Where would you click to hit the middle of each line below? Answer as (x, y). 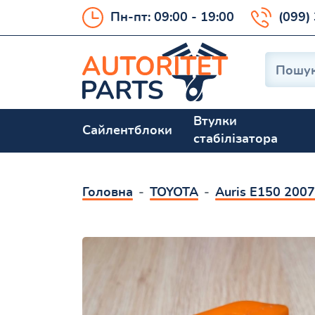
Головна (108, 193)
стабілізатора (236, 140)
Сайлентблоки (127, 130)
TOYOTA (174, 193)
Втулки (215, 122)
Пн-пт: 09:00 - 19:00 (172, 17)
